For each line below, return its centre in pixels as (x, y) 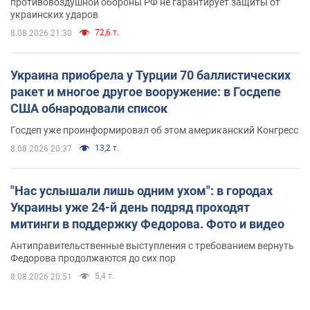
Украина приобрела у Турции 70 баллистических (151, 75)
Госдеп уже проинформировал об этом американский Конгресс (154, 130)
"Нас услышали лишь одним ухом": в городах (142, 191)
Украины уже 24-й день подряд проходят (130, 208)
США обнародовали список (89, 109)
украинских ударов (54, 15)
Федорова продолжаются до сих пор (93, 258)
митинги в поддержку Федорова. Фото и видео (147, 224)
